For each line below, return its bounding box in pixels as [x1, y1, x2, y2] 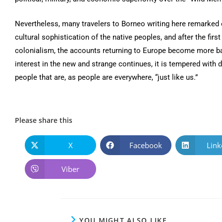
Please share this [15, 115, 72, 125]
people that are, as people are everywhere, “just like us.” [15, 72, 198, 82]
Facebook [129, 140, 162, 150]
